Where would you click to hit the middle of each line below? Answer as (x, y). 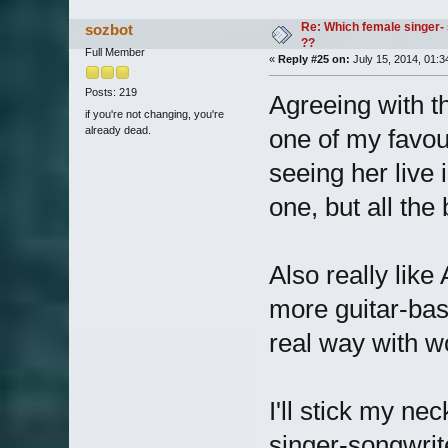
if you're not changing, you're (154, 113)
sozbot (109, 30)
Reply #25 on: (313, 59)
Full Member (114, 52)
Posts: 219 (110, 92)
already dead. (117, 129)
